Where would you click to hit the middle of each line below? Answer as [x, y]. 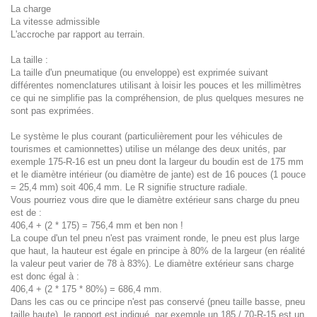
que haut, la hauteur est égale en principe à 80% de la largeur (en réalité [158, 251]
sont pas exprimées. [52, 111]
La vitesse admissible [55, 22]
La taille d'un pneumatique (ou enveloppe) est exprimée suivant [139, 73]
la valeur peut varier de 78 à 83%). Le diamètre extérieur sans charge [152, 264]
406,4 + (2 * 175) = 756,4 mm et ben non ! [97, 225]
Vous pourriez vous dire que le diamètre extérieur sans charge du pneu [155, 200]
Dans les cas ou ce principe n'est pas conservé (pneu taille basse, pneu [158, 302]
